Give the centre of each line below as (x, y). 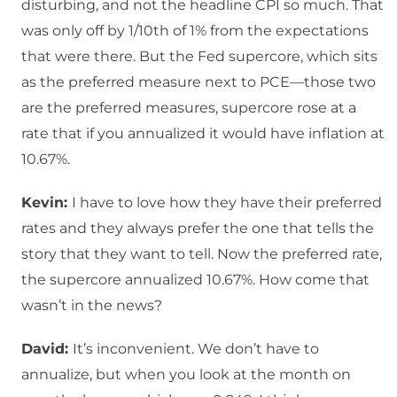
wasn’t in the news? (92, 306)
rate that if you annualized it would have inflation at (203, 134)
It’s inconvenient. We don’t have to (196, 349)
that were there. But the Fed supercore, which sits (199, 57)
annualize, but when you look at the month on (186, 375)
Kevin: (47, 203)
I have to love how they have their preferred (227, 203)
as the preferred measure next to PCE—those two (198, 82)
